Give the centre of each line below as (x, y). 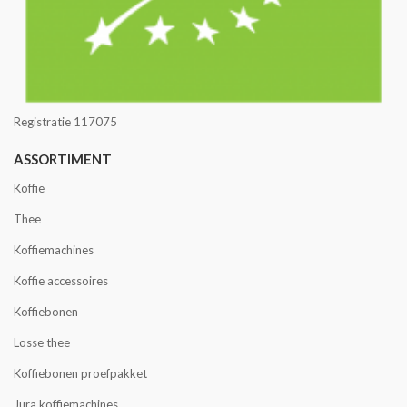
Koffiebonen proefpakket (80, 373)
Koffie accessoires (61, 280)
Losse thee (42, 342)
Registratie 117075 (65, 121)
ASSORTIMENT (63, 159)
